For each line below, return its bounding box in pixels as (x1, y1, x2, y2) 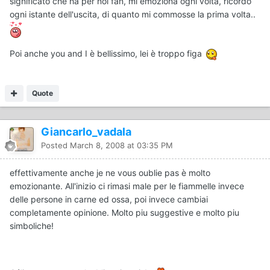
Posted (41, 140, 70, 150)
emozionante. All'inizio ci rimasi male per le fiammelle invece (10, 180, 244, 191)
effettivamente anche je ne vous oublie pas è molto (10, 167, 210, 178)
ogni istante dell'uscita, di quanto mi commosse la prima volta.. (10, 8, 256, 19)
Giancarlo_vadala (41, 125, 131, 138)
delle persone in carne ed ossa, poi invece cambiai (10, 193, 208, 204)
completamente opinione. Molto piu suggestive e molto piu (10, 207, 239, 218)
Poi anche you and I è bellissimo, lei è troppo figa (10, 48, 204, 59)
